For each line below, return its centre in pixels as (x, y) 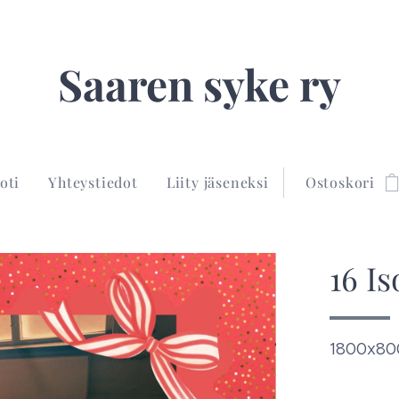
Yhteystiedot (93, 182)
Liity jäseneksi (217, 182)
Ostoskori (340, 182)
